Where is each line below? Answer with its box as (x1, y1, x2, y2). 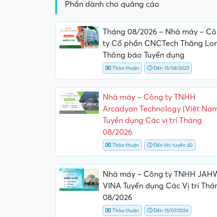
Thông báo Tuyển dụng (102, 50, 185, 60)
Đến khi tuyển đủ (152, 142, 193, 148)
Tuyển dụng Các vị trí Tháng (102, 116, 202, 125)
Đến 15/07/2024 (152, 207, 188, 213)
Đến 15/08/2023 (152, 65, 189, 71)
